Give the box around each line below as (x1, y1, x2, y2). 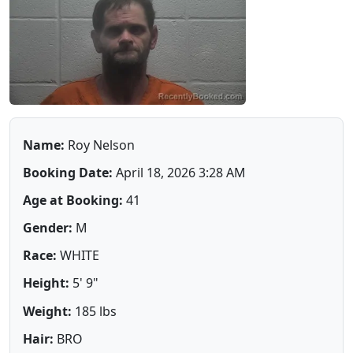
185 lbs (72, 302, 117, 320)
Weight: (23, 302, 72, 320)
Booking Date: (23, 163, 113, 181)
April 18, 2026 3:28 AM (113, 163, 246, 181)
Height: (23, 274, 69, 292)
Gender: (23, 219, 72, 237)
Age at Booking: (23, 191, 123, 209)
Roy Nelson (65, 136, 135, 154)
